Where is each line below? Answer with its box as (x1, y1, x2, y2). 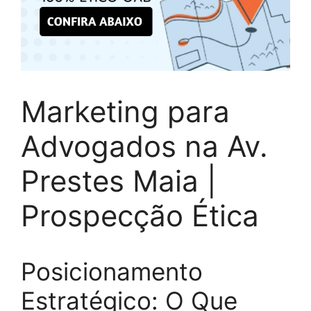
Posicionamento (21, 257, 203, 286)
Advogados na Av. (21, 128, 268, 164)
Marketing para (21, 94, 230, 129)
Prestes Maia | (21, 163, 217, 199)
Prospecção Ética (21, 198, 259, 233)
